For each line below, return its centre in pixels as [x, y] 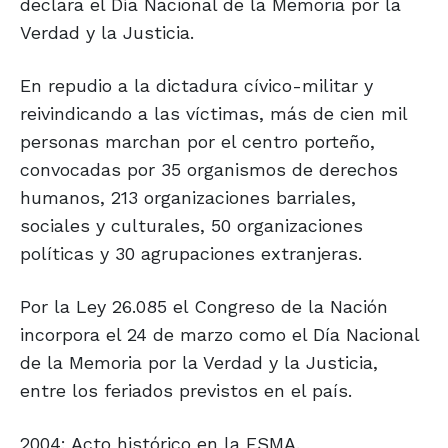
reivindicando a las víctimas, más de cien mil [213, 114]
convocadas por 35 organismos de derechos [209, 170]
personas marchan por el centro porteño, [197, 142]
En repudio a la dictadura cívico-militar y [196, 86]
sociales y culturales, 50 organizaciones [191, 226]
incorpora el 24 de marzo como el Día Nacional [219, 335]
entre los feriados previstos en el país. [186, 391]
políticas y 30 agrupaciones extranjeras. [191, 254]
